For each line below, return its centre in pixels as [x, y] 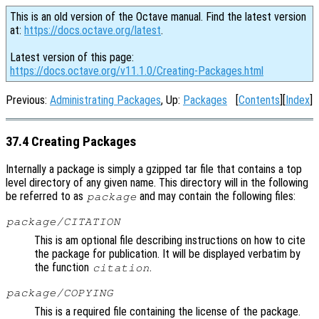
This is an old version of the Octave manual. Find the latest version [158, 17]
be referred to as [46, 197]
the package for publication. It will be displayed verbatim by [167, 254]
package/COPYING [59, 293]
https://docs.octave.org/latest [93, 30]
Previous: [28, 100]
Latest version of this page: [72, 57]
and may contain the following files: [216, 197]
